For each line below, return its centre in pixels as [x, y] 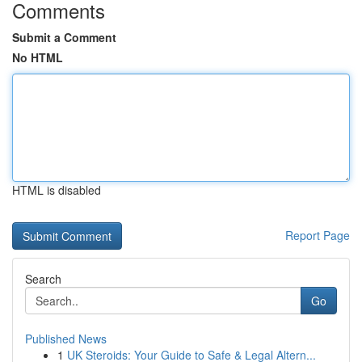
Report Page [318, 235]
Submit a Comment [64, 37]
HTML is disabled [57, 190]
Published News [66, 339]
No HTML [38, 57]
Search [43, 279]
